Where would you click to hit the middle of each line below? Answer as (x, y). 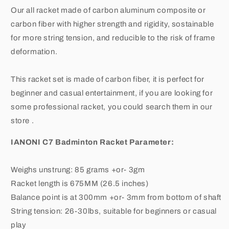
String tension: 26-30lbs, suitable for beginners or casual (114, 211)
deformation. (34, 51)
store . (22, 120)
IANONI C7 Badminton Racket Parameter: (93, 142)
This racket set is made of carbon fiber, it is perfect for (108, 79)
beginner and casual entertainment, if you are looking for (112, 93)
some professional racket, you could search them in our (112, 107)
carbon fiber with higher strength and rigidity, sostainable (112, 24)
